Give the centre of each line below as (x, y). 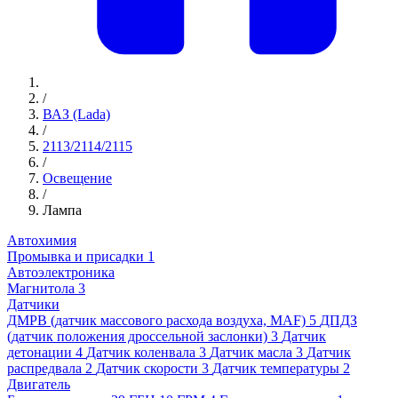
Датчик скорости (147, 369)
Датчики (33, 305)
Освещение (77, 179)
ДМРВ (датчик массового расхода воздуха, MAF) (158, 321)
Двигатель (39, 385)
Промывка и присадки (76, 257)
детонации (40, 353)
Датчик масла (251, 353)
